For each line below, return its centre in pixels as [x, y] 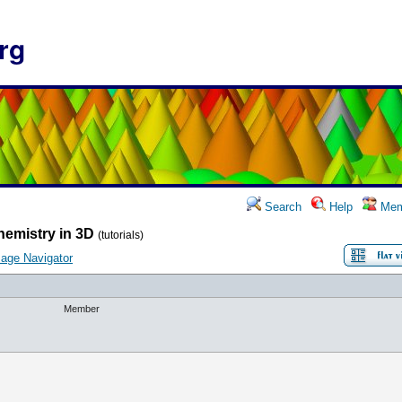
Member [82, 309]
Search [281, 207]
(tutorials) [121, 235]
